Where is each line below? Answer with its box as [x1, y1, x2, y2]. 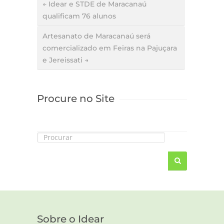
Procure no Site [37, 92, 114, 105]
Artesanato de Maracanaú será [42, 31, 150, 41]
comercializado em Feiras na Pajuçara [42, 43, 177, 53]
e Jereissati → [42, 55, 88, 65]
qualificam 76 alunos [42, 11, 116, 21]
